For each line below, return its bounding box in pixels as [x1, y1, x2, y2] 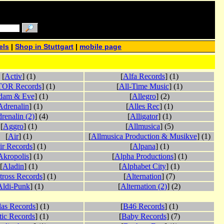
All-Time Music [118, 82, 169, 91]
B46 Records [123, 202, 164, 211]
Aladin [2, 162, 24, 171]
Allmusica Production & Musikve [90, 132, 197, 141]
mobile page [79, 43, 122, 51]
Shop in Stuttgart [15, 43, 74, 51]
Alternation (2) [120, 182, 167, 191]
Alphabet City [121, 162, 166, 171]
